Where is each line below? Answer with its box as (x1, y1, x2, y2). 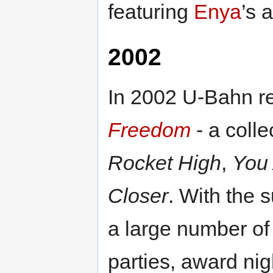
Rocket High (108, 151, 221, 174)
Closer (108, 183, 168, 207)
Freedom (108, 118, 191, 141)
